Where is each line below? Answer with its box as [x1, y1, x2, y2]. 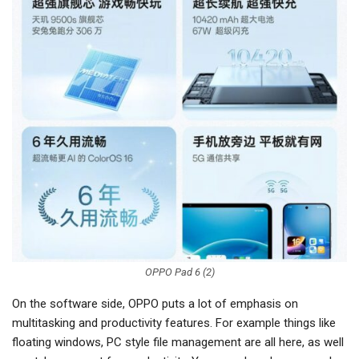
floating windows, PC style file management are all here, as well [12, 334, 344, 349]
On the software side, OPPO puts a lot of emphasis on [12, 296, 298, 311]
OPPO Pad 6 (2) [144, 265, 215, 278]
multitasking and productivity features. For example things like [12, 315, 336, 330]
